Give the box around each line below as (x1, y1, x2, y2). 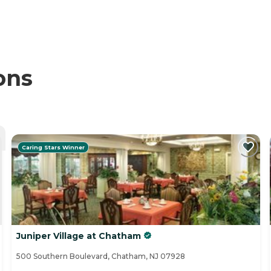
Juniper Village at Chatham (16, 230, 141, 242)
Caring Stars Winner (21, 143, 85, 151)
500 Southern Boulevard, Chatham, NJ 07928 (16, 252, 185, 261)
